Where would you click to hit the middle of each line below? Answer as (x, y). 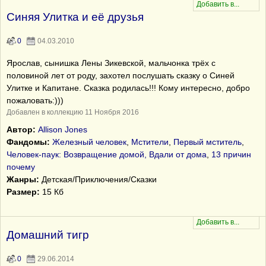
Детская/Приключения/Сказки (98, 179)
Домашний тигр (48, 235)
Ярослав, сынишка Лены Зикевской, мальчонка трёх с (111, 63)
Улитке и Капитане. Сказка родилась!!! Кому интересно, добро (128, 88)
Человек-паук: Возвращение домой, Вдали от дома (107, 154)
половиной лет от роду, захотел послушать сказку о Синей (121, 75)
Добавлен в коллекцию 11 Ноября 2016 (73, 112)
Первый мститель (208, 142)
